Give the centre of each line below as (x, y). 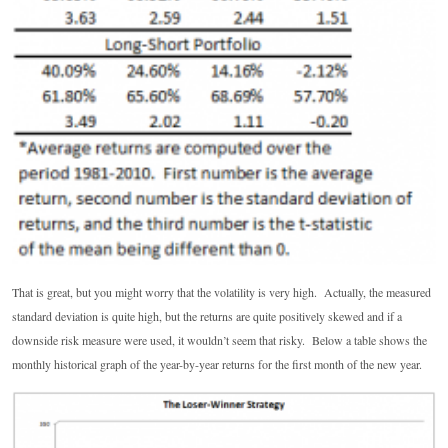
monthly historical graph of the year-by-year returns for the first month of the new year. (217, 363)
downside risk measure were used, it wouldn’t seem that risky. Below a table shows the (219, 339)
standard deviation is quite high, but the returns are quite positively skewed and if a (207, 315)
